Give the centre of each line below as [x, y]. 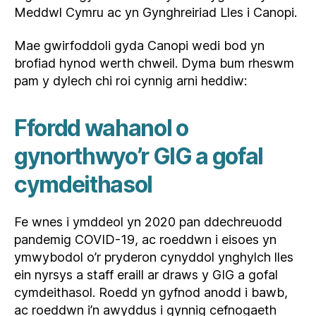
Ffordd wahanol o [101, 128]
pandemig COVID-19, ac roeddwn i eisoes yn [145, 240]
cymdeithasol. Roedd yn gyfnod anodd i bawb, [151, 293]
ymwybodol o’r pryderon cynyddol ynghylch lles [154, 257]
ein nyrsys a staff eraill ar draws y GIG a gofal [146, 275]
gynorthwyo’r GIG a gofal [139, 157]
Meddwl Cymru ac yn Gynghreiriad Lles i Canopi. [157, 12]
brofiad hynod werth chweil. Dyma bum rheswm [154, 63]
